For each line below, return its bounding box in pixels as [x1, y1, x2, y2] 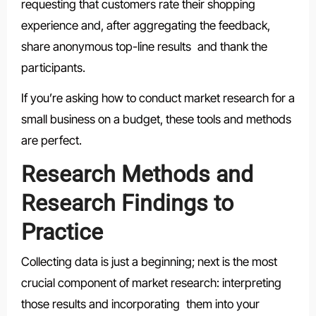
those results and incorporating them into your [20, 297, 260, 312]
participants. [20, 60, 85, 75]
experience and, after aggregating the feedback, [20, 18, 270, 32]
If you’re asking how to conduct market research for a [20, 90, 295, 105]
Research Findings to [20, 189, 245, 217]
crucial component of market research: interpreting [20, 276, 281, 291]
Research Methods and [20, 160, 253, 188]
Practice [20, 218, 103, 245]
